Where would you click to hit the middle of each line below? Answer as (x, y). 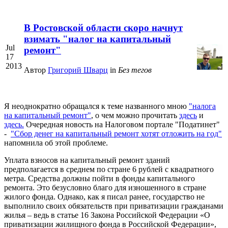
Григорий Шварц (78, 70)
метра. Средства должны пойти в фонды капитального (99, 178)
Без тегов (135, 70)
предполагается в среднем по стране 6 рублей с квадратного (109, 169)
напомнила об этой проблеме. (56, 143)
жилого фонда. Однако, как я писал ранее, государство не (104, 197)
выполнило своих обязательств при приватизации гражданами (114, 206)
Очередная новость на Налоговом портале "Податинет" (122, 124)
